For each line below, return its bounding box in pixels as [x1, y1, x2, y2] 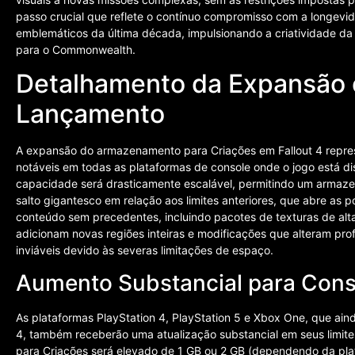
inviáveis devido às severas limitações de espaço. [16, 243, 273, 258]
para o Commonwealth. [16, 43, 136, 56]
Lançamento [16, 98, 165, 130]
